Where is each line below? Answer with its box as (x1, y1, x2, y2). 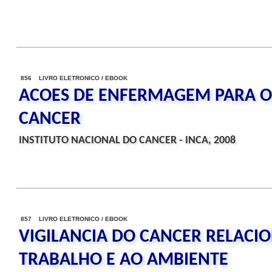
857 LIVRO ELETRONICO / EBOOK (21, 216, 127, 222)
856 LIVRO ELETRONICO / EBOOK (21, 75, 127, 81)
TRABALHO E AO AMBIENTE (19, 251, 228, 270)
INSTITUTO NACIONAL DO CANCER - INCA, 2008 (19, 135, 236, 146)
